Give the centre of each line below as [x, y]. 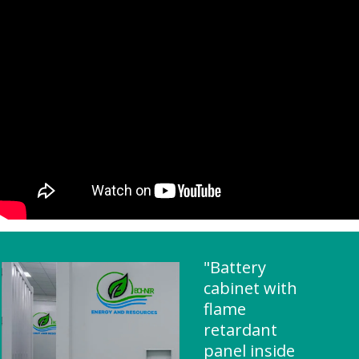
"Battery [235, 267]
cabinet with [250, 288]
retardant [240, 330]
